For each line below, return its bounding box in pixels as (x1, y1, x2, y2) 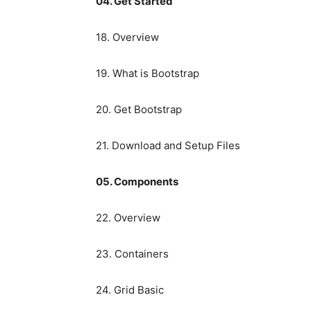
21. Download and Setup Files (96, 139, 240, 153)
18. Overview (96, 31, 159, 44)
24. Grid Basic (96, 283, 164, 297)
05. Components (96, 175, 178, 189)
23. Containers (96, 247, 169, 261)
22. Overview (96, 211, 160, 225)
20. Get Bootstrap (96, 103, 182, 117)
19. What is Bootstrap (96, 67, 199, 81)
